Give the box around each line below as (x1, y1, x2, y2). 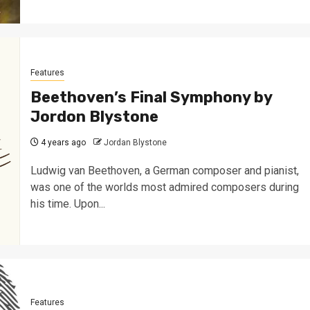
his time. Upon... (30, 197, 105, 210)
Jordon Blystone (30, 107, 158, 126)
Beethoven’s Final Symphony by (30, 87, 272, 107)
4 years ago (38, 137, 86, 147)
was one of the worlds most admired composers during (30, 180, 299, 194)
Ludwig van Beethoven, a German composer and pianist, (30, 163, 299, 177)
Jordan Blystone (103, 137, 167, 147)
